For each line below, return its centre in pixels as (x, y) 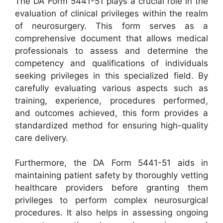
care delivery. (42, 138)
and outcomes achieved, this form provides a (111, 113)
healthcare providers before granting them (111, 188)
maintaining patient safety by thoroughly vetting (111, 175)
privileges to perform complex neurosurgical (111, 200)
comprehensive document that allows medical (111, 38)
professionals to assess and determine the (111, 51)
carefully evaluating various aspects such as (111, 88)
